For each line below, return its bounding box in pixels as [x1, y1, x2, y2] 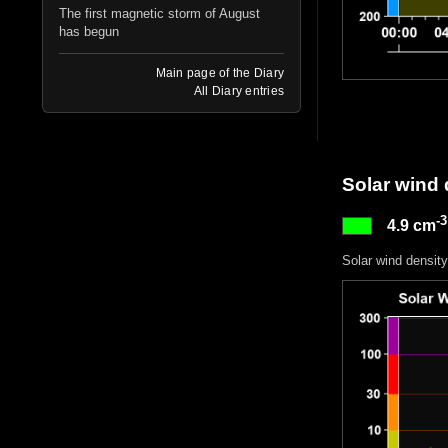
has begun [59, 23, 119, 39]
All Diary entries [193, 83, 284, 98]
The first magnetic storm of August [59, 5, 260, 21]
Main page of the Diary [155, 65, 284, 80]
